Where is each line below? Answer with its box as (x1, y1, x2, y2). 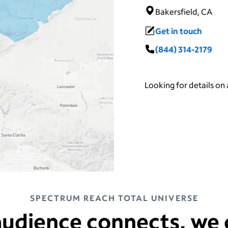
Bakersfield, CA (155, 6, 212, 17)
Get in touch (155, 25, 202, 36)
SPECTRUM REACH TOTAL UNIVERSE (30, 192, 198, 203)
